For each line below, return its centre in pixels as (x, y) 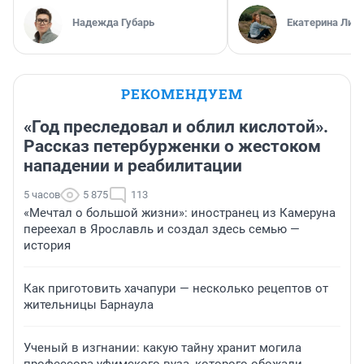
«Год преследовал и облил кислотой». (176, 127)
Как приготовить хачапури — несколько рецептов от (176, 289)
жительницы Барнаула (89, 305)
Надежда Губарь (113, 23)
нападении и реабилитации (133, 166)
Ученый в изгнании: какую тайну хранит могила (162, 348)
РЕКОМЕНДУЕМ (182, 94)
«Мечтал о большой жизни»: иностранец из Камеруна (180, 213)
